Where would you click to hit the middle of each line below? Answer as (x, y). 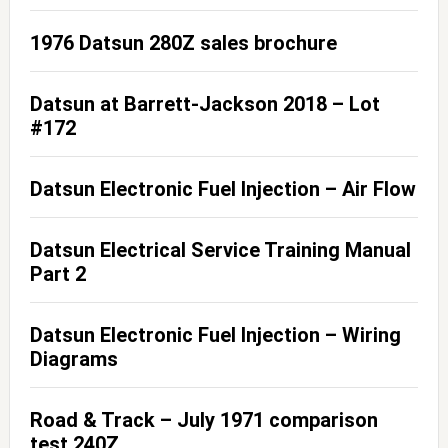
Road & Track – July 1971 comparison (203, 419)
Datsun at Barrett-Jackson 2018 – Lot (204, 103)
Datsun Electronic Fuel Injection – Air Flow (222, 188)
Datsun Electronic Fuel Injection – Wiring (215, 334)
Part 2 (57, 273)
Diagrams (73, 358)
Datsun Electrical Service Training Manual (220, 249)
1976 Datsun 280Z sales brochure (183, 42)
